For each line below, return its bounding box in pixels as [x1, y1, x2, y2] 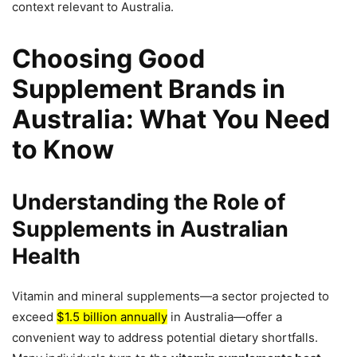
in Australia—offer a [167, 309, 282, 325]
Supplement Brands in [12, 73, 285, 105]
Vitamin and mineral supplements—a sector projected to [12, 288, 329, 304]
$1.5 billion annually [57, 309, 167, 325]
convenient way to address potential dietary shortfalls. [12, 330, 318, 346]
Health [12, 243, 80, 270]
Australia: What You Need [12, 104, 330, 135]
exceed [12, 309, 57, 325]
